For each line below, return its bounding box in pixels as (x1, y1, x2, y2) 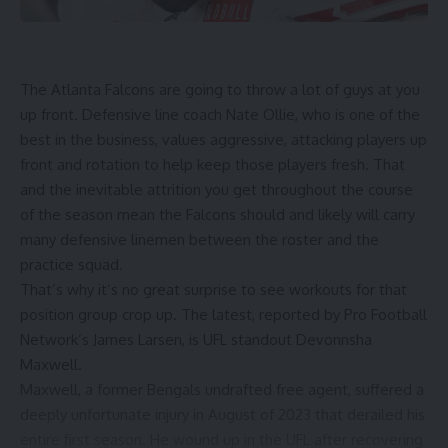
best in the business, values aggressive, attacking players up (20, 130, 427, 150)
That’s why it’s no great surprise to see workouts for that (20, 280, 407, 300)
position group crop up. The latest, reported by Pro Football (20, 305, 427, 325)
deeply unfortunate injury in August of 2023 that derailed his (20, 405, 425, 425)
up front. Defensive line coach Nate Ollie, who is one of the (20, 105, 420, 125)
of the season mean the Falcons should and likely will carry (20, 205, 415, 225)
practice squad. (20, 255, 123, 275)
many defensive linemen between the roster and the (20, 230, 379, 250)
